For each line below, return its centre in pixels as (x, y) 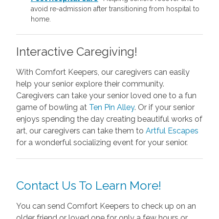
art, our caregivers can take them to (81, 131)
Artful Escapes (172, 131)
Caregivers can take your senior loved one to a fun (106, 96)
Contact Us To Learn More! (88, 186)
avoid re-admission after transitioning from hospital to (115, 9)
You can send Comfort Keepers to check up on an (106, 206)
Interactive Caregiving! (77, 52)
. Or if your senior (164, 108)
